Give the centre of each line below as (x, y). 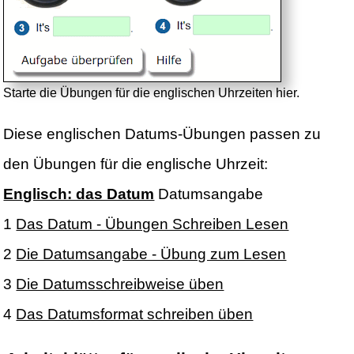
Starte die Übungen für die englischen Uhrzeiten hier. (152, 93)
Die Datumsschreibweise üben (120, 284)
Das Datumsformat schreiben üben (135, 314)
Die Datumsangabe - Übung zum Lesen (151, 254)
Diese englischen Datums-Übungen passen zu (162, 134)
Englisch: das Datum (79, 194)
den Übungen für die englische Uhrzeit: (136, 164)
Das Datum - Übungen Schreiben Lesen (153, 224)
